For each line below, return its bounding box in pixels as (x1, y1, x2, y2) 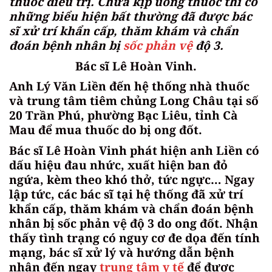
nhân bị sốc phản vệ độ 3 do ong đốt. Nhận (9, 214, 258, 231)
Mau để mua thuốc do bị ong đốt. (9, 121, 202, 138)
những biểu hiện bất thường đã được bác (9, 8, 252, 25)
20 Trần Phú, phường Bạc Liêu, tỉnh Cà (9, 107, 238, 124)
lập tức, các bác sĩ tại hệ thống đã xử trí (9, 185, 243, 202)
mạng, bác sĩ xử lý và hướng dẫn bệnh (9, 243, 234, 260)
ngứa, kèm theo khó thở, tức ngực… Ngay (9, 171, 254, 188)
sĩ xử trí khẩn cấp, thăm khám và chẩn (9, 22, 239, 39)
